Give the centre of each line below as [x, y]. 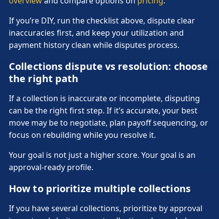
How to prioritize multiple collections [100, 188]
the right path [44, 78]
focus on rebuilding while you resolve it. [82, 135]
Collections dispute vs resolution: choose [109, 66]
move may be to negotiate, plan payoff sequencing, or [109, 122]
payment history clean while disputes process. [94, 45]
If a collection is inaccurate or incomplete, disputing [104, 98]
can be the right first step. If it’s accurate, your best [103, 110]
